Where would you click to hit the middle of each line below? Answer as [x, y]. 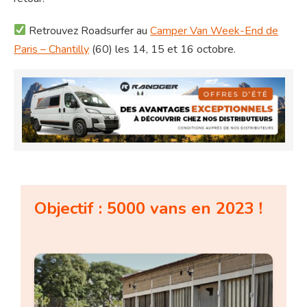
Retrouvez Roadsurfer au [88, 30]
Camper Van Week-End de [214, 30]
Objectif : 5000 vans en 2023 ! [149, 209]
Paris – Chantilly [51, 49]
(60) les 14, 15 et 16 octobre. [162, 49]
